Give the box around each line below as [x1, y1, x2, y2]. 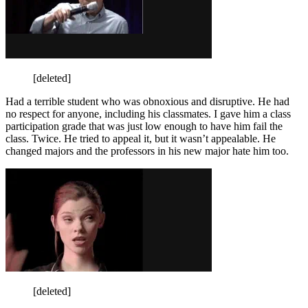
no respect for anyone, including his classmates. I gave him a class [5, 107, 291, 120]
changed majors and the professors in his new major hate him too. [5, 144, 289, 157]
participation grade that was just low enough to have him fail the [5, 120, 283, 132]
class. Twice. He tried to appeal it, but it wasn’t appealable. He [5, 132, 276, 144]
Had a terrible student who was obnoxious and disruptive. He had [5, 95, 289, 107]
